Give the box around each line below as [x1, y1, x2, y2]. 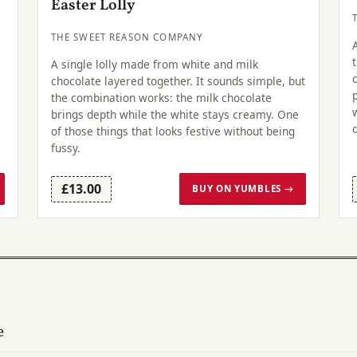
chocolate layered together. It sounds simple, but [50, 73, 305, 88]
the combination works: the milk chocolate [50, 89, 272, 105]
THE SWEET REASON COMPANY [50, 31, 204, 44]
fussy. [50, 139, 80, 155]
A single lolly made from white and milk [50, 56, 258, 72]
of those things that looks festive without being [50, 123, 295, 139]
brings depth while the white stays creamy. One [50, 106, 299, 122]
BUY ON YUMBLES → [192, 182, 294, 195]
